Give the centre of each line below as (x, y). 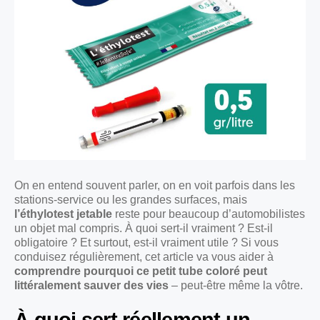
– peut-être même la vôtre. (236, 286)
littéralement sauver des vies (91, 286)
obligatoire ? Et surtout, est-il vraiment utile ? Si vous (146, 243)
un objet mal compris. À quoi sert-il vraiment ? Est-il (144, 229)
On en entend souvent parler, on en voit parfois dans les (155, 186)
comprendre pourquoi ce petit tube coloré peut (141, 271)
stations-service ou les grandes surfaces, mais (131, 200)
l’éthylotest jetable (63, 214)
